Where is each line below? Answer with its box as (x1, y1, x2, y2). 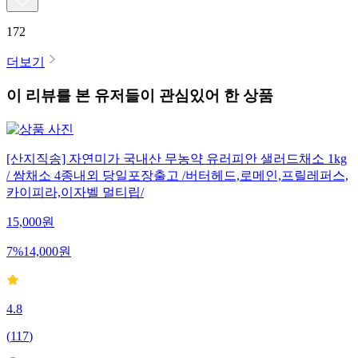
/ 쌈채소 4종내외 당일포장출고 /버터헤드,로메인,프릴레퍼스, (6, 169, 348, 183)
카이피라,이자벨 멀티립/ (6, 185, 144, 200)
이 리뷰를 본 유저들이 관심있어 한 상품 (6, 87, 273, 105)
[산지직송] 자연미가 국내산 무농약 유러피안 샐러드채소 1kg (6, 152, 347, 166)
